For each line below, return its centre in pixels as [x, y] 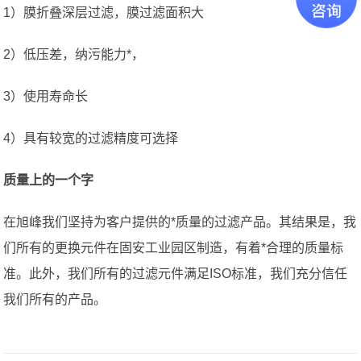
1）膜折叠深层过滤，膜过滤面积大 [104, 13]
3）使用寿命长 [46, 97]
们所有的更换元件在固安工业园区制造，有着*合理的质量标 [174, 248]
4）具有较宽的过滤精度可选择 [91, 139]
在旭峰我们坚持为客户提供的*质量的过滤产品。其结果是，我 [180, 222]
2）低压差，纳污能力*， [74, 55]
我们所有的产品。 [55, 300]
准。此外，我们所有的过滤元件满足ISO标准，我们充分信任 [176, 274]
